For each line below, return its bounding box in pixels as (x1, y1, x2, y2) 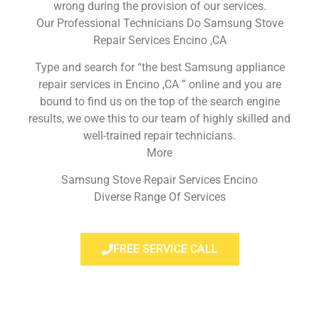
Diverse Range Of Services (93, 190, 226, 204)
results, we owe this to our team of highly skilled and (28, 111, 291, 125)
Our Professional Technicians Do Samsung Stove (36, 16, 283, 30)
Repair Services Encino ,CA (93, 33, 226, 47)
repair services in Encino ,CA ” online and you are (38, 77, 281, 91)
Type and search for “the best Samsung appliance (34, 60, 285, 74)
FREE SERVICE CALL (113, 241, 218, 256)
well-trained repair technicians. (83, 128, 236, 142)
